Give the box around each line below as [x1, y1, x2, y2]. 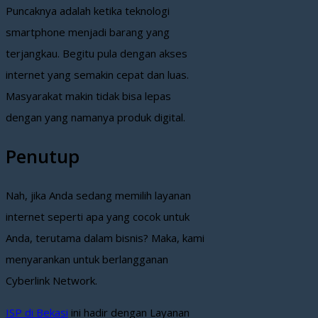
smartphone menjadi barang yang [6, 25, 170, 40]
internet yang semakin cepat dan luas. [6, 67, 189, 82]
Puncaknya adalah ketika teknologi [6, 4, 170, 18]
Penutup [6, 143, 79, 169]
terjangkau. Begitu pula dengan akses [6, 46, 187, 61]
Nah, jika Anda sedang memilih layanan [6, 188, 191, 203]
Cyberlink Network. [6, 273, 97, 288]
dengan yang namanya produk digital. [6, 110, 185, 125]
